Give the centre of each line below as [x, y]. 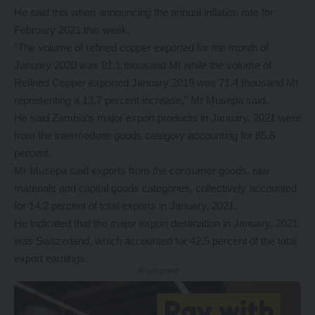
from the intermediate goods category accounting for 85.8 [144, 136]
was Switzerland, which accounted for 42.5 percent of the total [155, 241]
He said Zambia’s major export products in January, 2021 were [157, 118]
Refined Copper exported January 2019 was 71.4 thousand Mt [156, 83]
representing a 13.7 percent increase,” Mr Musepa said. [141, 101]
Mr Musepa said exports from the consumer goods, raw [142, 171]
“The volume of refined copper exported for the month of [141, 48]
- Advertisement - [157, 271]
